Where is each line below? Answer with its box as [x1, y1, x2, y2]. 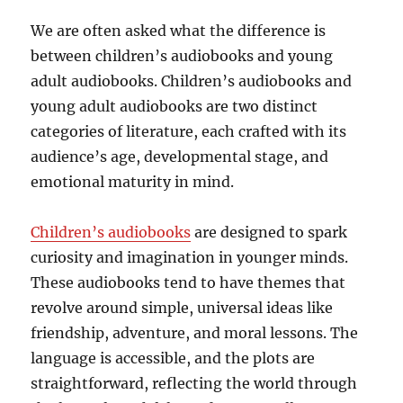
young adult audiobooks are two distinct [31, 97, 318, 116]
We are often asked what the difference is [31, 22, 327, 40]
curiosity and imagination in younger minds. [31, 248, 349, 267]
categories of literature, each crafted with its [31, 122, 347, 141]
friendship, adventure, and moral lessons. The [31, 324, 359, 343]
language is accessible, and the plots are [31, 349, 316, 368]
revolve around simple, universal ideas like [31, 299, 334, 318]
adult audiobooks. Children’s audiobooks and [31, 72, 353, 91]
